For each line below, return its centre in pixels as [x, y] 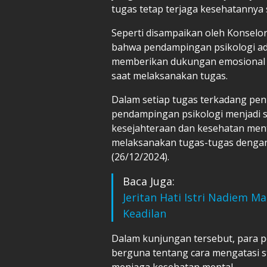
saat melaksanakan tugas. [170, 75]
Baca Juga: [149, 181]
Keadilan [145, 213]
